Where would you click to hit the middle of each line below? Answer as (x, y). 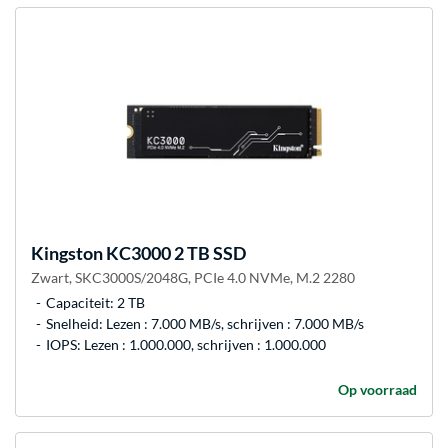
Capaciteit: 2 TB (95, 302)
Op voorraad (377, 389)
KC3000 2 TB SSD (174, 252)
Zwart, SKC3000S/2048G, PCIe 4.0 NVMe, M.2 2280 (193, 277)
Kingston (67, 252)
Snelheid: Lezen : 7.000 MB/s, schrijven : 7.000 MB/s (205, 323)
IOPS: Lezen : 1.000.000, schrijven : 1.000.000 (186, 344)
